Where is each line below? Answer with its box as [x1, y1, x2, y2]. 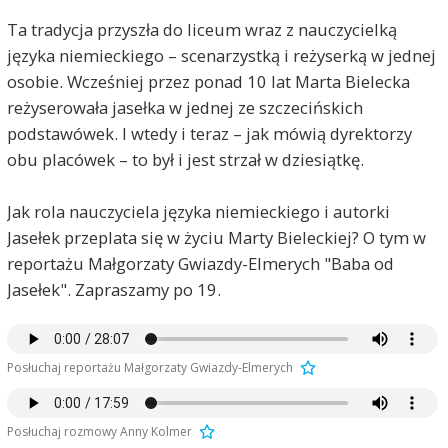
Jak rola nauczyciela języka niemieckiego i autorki [6, 200, 390, 223]
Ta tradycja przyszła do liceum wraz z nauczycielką [6, 18, 397, 41]
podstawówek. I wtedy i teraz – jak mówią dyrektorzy [6, 122, 412, 145]
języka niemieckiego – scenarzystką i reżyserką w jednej [6, 44, 436, 67]
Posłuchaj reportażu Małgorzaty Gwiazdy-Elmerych [6, 359, 293, 377]
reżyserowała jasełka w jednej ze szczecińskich [6, 96, 363, 119]
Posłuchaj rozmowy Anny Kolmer [6, 423, 192, 441]
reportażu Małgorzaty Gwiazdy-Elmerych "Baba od [6, 252, 394, 275]
